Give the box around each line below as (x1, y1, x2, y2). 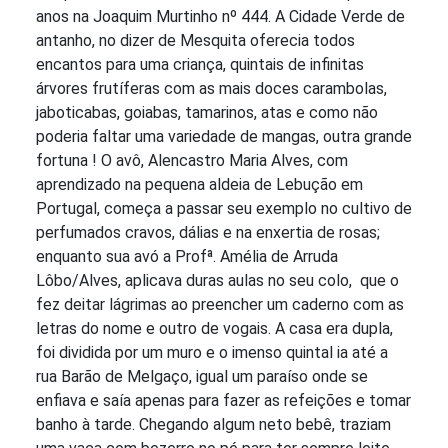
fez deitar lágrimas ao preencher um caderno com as (36, 295, 404, 315)
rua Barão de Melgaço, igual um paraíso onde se (36, 367, 368, 387)
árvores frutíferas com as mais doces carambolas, (36, 79, 387, 99)
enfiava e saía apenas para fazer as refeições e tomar (36, 391, 411, 411)
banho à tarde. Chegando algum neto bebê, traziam (36, 415, 391, 435)
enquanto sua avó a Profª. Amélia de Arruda (36, 247, 338, 267)
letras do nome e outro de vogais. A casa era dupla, (36, 319, 393, 339)
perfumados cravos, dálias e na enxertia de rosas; (36, 223, 380, 243)
